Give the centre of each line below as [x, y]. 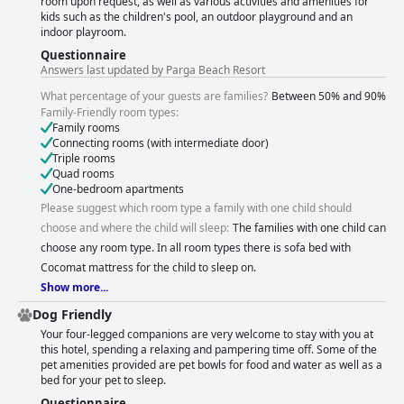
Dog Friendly [72, 315]
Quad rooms [83, 174]
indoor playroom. [83, 32]
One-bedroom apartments [118, 189]
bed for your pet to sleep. [103, 381]
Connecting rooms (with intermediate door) [161, 143]
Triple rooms [84, 159]
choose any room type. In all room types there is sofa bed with [196, 248]
